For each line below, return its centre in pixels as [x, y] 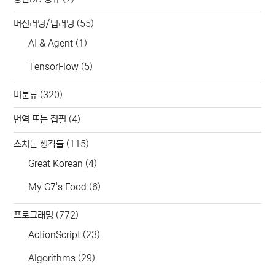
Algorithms [52, 258]
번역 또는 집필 [40, 120]
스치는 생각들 [39, 144]
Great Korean [56, 163]
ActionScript [55, 234]
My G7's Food [58, 187]
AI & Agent [51, 43]
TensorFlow [54, 66]
